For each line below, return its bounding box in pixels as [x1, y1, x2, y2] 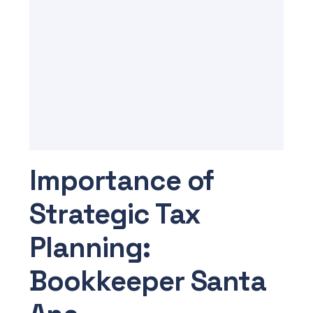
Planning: [29, 230, 150, 266]
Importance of [29, 163, 214, 199]
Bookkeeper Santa [29, 263, 267, 300]
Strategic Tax [29, 196, 201, 233]
